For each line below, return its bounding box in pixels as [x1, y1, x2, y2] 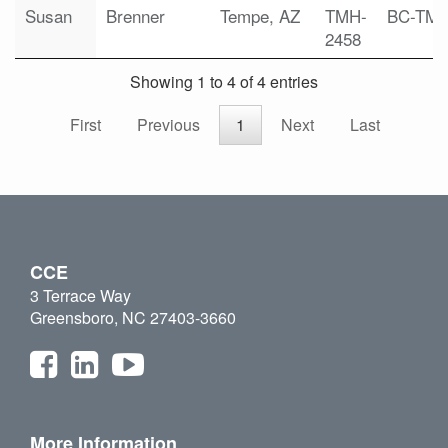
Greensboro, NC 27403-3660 [30, 306, 236, 330]
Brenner [106, 3, 165, 28]
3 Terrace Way [30, 284, 131, 308]
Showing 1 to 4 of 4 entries [130, 70, 318, 94]
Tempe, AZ [220, 3, 300, 28]
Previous [137, 113, 200, 137]
